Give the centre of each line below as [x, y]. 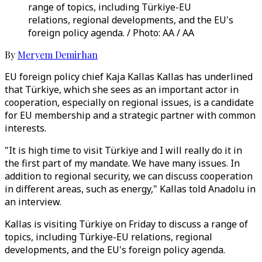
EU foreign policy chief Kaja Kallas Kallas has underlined [129, 77]
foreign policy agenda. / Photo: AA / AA [111, 33]
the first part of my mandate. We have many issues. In [122, 163]
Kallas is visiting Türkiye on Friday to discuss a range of [126, 224]
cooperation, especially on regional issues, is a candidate [129, 102]
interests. [25, 128]
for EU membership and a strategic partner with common [130, 115]
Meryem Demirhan [58, 55]
